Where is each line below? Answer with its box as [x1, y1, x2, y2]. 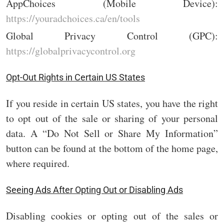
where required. [6, 156, 69, 170]
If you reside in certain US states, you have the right [6, 96, 218, 110]
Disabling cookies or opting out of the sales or [6, 208, 218, 222]
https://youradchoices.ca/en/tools [6, 11, 140, 25]
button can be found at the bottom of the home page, [6, 141, 218, 155]
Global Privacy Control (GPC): [6, 29, 218, 43]
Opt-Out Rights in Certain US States [6, 72, 145, 83]
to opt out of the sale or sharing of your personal [6, 111, 218, 125]
